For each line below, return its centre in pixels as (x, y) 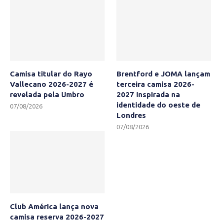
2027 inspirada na (148, 94)
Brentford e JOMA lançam (164, 74)
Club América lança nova (54, 207)
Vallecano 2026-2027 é (52, 84)
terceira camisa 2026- (156, 84)
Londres (131, 115)
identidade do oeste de (159, 105)
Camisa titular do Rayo (51, 74)
